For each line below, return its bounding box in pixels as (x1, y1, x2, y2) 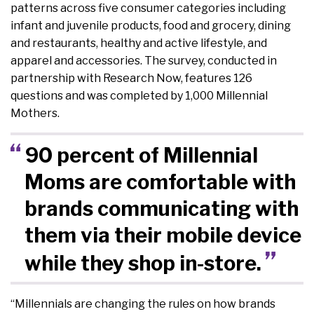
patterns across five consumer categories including (11, 1, 286, 15)
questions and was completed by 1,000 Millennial (11, 89, 268, 103)
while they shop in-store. (24, 250, 261, 275)
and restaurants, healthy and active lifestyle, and (11, 36, 267, 50)
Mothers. (11, 107, 60, 121)
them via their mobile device (24, 222, 301, 247)
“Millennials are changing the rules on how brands (11, 297, 275, 311)
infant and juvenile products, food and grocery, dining (11, 19, 291, 33)
